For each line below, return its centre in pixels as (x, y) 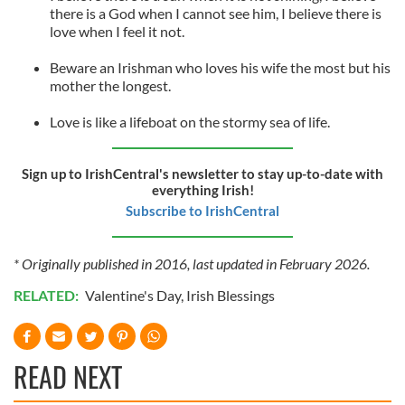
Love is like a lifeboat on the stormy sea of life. (190, 121)
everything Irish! (202, 189)
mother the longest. (110, 85)
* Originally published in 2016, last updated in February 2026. (192, 263)
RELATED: (47, 295)
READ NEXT (68, 376)
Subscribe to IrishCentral (202, 210)
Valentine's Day (133, 295)
